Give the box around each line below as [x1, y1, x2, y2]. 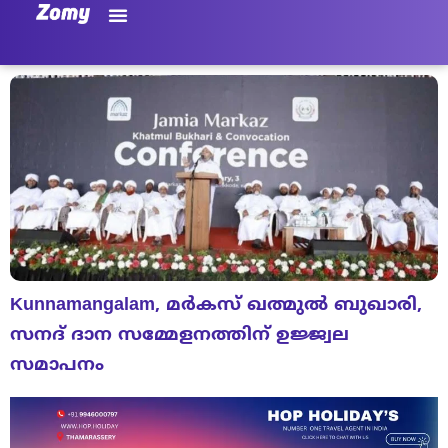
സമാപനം [10, 353, 104, 377]
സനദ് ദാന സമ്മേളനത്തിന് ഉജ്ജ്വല [10, 323, 349, 347]
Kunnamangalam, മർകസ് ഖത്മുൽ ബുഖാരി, [10, 293, 422, 317]
